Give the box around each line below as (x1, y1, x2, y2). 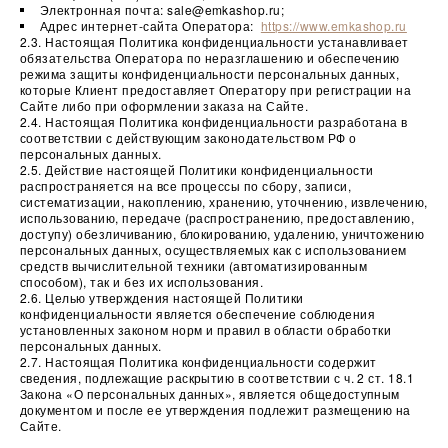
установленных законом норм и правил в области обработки (20, 321, 392, 338)
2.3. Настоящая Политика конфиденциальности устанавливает (20, 33, 409, 50)
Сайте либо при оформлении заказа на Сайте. (20, 97, 309, 114)
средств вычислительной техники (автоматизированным (20, 257, 367, 274)
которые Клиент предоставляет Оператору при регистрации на (20, 81, 412, 98)
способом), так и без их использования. (20, 273, 264, 290)
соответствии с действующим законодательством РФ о (20, 129, 357, 146)
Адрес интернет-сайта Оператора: (40, 17, 261, 34)
